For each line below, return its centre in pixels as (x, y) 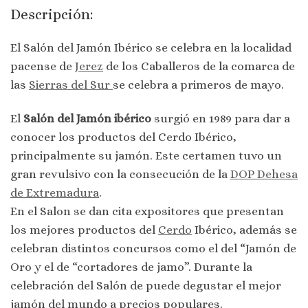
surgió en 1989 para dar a (221, 118)
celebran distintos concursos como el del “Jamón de (153, 248)
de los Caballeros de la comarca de (199, 66)
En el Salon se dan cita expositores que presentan (147, 211)
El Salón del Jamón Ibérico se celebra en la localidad (151, 48)
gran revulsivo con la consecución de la (120, 174)
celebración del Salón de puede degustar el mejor (146, 285)
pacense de (43, 66)
